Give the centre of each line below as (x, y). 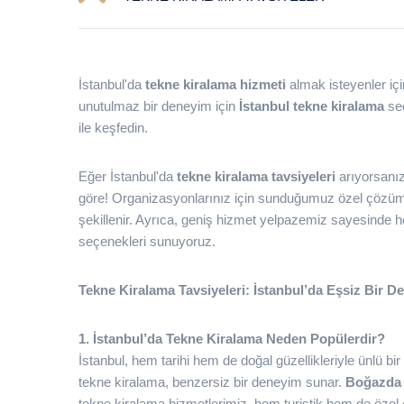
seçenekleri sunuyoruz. (147, 241)
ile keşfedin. (113, 128)
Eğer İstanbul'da (128, 176)
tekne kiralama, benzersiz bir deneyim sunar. (212, 382)
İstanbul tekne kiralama (312, 106)
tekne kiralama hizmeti (217, 84)
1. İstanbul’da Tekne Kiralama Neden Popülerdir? (232, 339)
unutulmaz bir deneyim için (159, 106)
